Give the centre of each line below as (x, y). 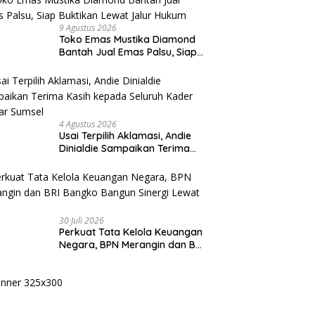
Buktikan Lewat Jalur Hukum (126, 65)
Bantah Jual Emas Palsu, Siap (128, 52)
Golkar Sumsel (93, 174)
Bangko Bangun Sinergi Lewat (130, 257)
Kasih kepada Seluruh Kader (126, 161)
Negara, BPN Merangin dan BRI (132, 245)
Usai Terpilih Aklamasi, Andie (126, 136)
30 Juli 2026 (82, 220)
